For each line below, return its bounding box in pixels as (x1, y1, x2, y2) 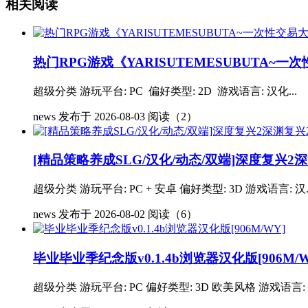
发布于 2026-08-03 (58, 110, 145, 122)
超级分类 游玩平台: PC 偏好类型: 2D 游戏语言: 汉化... (33, 85, 297, 97)
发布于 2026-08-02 (58, 208, 145, 221)
